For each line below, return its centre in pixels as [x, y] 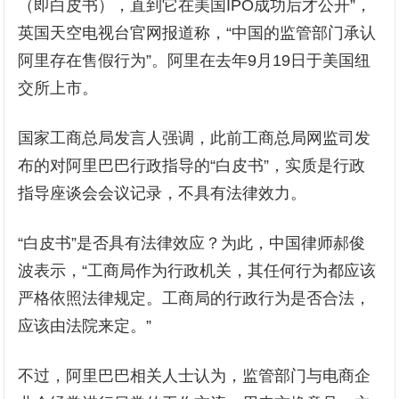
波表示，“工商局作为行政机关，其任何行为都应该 [197, 271]
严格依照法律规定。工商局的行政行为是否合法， [195, 299]
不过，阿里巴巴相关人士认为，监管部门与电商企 [195, 376]
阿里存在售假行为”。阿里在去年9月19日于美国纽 [195, 61]
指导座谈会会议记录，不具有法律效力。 [163, 194]
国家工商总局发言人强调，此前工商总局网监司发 [195, 138]
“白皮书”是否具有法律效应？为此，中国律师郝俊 [192, 244]
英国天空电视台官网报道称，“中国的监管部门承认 [197, 33]
